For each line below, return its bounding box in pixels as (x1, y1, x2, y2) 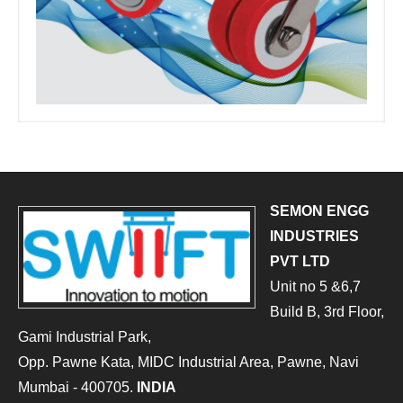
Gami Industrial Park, (18, 328, 151, 345)
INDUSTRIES (270, 228, 359, 244)
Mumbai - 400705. (18, 379, 137, 395)
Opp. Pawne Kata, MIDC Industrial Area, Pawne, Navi (18, 354, 359, 370)
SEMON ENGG (270, 202, 369, 219)
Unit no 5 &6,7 (270, 278, 361, 294)
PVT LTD (270, 253, 330, 269)
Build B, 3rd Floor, (270, 303, 384, 319)
